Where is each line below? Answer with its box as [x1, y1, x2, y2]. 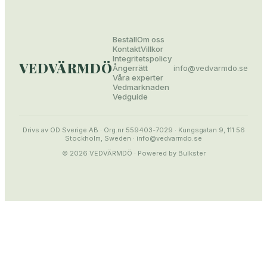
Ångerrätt [112, 63, 148, 73]
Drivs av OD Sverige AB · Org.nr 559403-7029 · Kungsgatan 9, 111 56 [22, 126, 245, 135]
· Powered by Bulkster [132, 149, 206, 158]
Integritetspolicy [112, 54, 172, 64]
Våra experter [112, 73, 163, 83]
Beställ [112, 35, 137, 45]
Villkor [140, 44, 163, 54]
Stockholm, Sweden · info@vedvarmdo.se [65, 134, 202, 143]
